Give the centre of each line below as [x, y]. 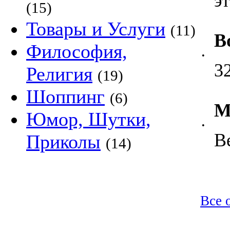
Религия [59, 74]
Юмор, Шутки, [89, 119]
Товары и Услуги [96, 29]
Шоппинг [65, 97]
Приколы [63, 142]
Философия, [77, 51]
